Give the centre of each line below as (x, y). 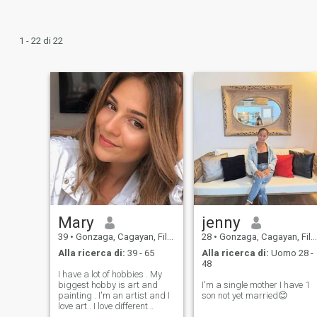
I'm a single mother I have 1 (255, 284)
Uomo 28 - (291, 253)
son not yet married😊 (244, 295)
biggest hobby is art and (108, 284)
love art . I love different (103, 306)
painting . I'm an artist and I (114, 295)
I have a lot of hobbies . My (110, 274)
